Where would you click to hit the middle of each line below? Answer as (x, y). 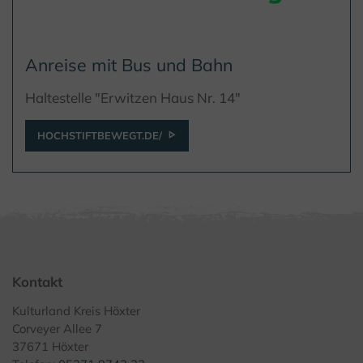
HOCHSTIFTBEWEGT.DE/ (100, 136)
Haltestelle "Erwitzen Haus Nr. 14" (133, 98)
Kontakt (37, 282)
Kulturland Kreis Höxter (76, 311)
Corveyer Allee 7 (57, 329)
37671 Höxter (50, 347)
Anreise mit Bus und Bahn (129, 65)
